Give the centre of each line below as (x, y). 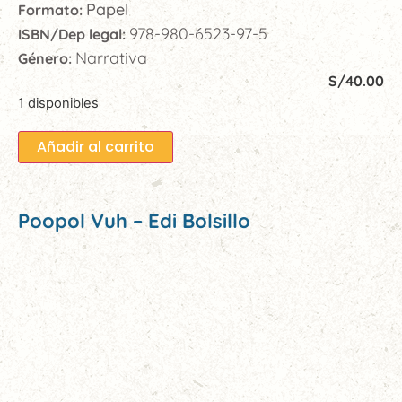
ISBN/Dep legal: (74, 35)
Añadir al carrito (96, 147)
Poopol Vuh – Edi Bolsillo (134, 221)
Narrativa (111, 58)
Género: (47, 59)
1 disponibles (58, 104)
